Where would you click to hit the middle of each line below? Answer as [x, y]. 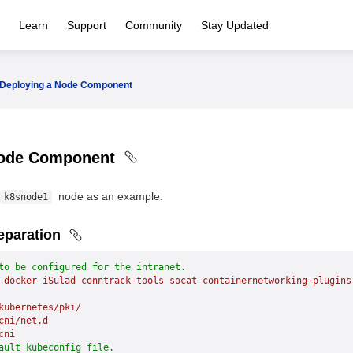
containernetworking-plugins [274, 281]
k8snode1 [26, 197]
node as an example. [109, 196]
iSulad [56, 281]
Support [87, 25]
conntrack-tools [120, 281]
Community [154, 25]
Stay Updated [235, 25]
